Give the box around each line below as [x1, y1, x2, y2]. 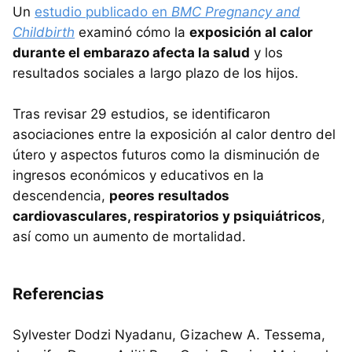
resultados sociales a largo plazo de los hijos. [13, 64, 299, 81]
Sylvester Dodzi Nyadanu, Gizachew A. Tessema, [13, 326, 325, 343]
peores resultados [109, 187, 229, 203]
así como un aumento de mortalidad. [13, 228, 246, 244]
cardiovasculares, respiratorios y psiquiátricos [13, 207, 321, 224]
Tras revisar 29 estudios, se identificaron [13, 105, 270, 122]
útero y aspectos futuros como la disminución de [13, 146, 320, 163]
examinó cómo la [75, 24, 189, 40]
